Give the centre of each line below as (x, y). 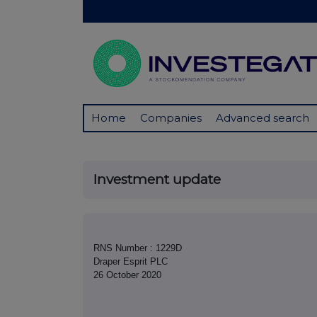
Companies (171, 118)
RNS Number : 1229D (138, 248)
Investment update (157, 180)
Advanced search (263, 118)
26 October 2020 (127, 275)
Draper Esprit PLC (131, 262)
